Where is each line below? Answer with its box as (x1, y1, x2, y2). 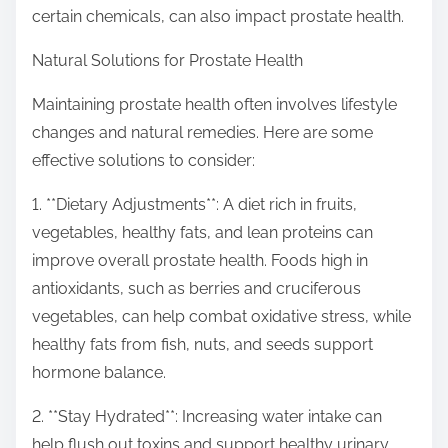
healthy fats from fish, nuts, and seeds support (32, 335, 373, 355)
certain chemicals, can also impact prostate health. (32, 7, 404, 27)
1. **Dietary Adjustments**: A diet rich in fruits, (32, 195, 357, 215)
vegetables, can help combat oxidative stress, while (32, 307, 411, 327)
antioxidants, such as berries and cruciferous (32, 279, 361, 299)
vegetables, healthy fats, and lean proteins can (32, 223, 373, 243)
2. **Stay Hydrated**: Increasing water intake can (32, 407, 382, 427)
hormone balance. (32, 363, 166, 383)
